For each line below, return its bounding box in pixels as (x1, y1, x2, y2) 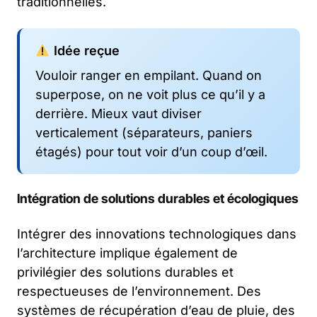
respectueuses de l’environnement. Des (17, 283, 261, 299)
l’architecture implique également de (17, 245, 238, 260)
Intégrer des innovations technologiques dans (17, 226, 296, 241)
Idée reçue (50, 42, 120, 58)
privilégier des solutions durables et (17, 264, 234, 279)
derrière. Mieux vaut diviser (35, 105, 202, 121)
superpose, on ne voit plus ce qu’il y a (35, 86, 265, 102)
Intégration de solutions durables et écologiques (17, 190, 299, 206)
